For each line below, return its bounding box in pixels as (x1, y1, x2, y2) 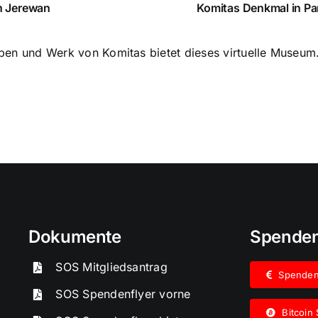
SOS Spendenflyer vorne (55, 287, 191, 302)
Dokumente (28, 226, 121, 247)
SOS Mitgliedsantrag (55, 260, 168, 274)
